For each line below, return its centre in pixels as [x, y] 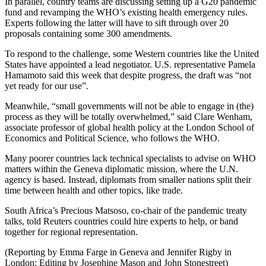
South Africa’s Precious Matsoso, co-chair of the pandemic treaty [126, 210]
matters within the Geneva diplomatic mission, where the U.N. [121, 169]
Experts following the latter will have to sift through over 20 [117, 23]
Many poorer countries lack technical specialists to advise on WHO [130, 158]
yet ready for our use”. [47, 85]
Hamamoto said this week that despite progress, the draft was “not [128, 75]
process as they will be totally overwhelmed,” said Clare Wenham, [129, 116]
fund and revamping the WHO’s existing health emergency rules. [126, 12]
